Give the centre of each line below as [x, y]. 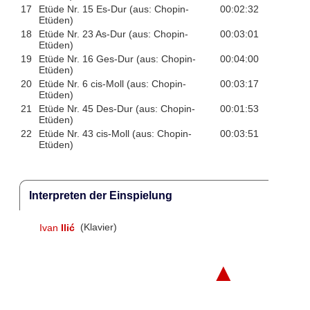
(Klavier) [98, 227]
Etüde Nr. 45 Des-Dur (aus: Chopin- [117, 109]
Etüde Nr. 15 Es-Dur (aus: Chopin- [113, 9]
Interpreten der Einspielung [100, 195]
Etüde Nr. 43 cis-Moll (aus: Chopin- [115, 134]
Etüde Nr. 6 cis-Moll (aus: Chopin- [112, 84]
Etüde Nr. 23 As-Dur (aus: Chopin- [113, 34]
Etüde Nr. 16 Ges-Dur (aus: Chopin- [117, 59]
